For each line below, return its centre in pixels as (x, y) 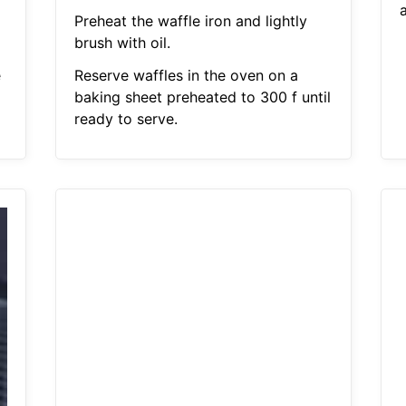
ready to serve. (126, 119)
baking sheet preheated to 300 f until (202, 97)
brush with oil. (122, 43)
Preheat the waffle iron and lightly (190, 21)
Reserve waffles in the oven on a (186, 76)
